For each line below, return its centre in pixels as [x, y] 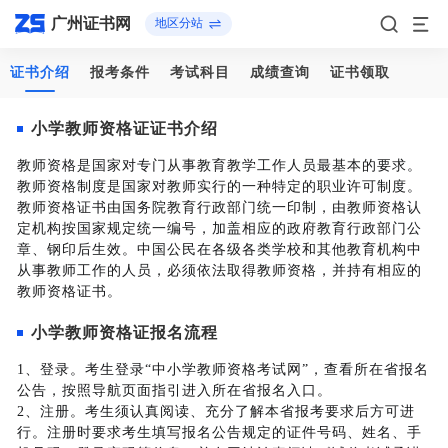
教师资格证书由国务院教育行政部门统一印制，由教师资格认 [219, 207]
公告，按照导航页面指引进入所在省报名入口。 [174, 390]
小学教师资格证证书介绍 [124, 128]
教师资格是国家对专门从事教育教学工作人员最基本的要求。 [219, 165]
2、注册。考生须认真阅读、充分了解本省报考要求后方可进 [215, 411]
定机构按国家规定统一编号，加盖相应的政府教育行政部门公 [219, 228]
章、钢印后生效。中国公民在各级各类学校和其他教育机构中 [219, 249]
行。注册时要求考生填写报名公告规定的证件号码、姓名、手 [219, 432]
